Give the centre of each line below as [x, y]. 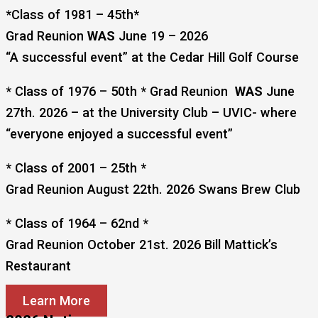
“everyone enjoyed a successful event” [121, 133]
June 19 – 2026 [161, 35]
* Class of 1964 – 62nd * [77, 224]
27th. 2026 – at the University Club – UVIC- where [151, 112]
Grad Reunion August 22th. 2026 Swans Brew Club [153, 190]
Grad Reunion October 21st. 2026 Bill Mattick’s [142, 245]
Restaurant [38, 266]
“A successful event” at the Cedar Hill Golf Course [152, 57]
